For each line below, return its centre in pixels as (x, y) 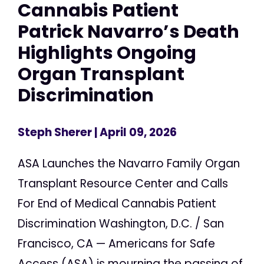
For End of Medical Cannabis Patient (117, 204)
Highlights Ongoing (107, 52)
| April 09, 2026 (134, 133)
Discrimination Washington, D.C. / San (121, 224)
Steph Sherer (55, 133)
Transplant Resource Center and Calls (123, 184)
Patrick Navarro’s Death (128, 31)
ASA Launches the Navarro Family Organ (129, 164)
